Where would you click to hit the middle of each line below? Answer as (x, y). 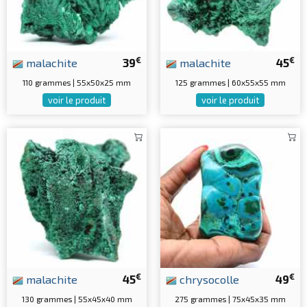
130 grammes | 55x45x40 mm (77, 299)
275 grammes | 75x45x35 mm (230, 299)
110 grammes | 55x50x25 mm (77, 82)
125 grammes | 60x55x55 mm (230, 82)
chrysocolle (208, 279)
